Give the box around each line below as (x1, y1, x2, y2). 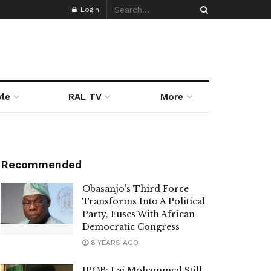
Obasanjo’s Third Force (82, 183, 189, 194)
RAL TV (68, 91, 102, 102)
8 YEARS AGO (88, 238, 139, 247)
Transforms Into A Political (82, 196, 205, 207)
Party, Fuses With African (82, 209, 195, 220)
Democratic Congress (82, 221, 180, 232)
